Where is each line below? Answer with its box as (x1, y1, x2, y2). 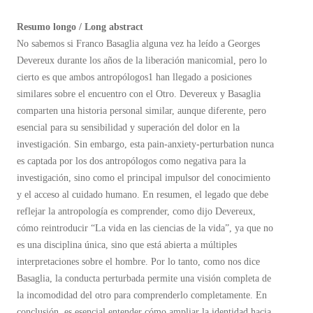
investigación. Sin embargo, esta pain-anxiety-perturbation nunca (17, 139, 274, 150)
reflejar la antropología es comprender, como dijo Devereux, (17, 206, 256, 217)
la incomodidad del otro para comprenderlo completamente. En (17, 290, 267, 300)
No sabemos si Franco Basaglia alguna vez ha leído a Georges (17, 38, 260, 49)
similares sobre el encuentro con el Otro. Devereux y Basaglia (17, 89, 261, 99)
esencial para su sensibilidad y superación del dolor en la (17, 122, 240, 133)
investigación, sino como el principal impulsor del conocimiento (17, 173, 270, 183)
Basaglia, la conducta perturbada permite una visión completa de (17, 273, 271, 284)
